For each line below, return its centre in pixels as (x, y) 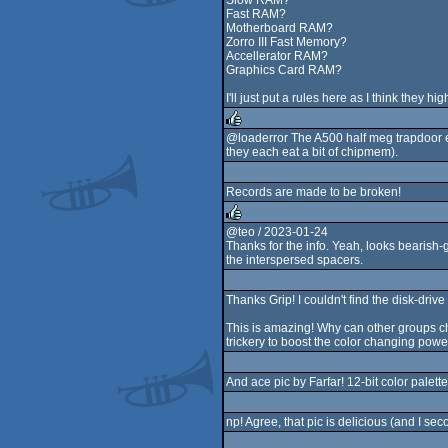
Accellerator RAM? (277, 56)
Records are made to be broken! (313, 192)
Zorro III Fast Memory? (286, 42)
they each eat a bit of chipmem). (312, 152)
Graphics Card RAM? (284, 70)
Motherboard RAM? (279, 28)
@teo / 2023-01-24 (277, 232)
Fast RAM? (256, 14)
